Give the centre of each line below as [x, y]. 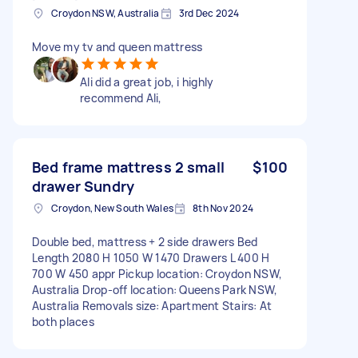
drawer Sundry [83, 186]
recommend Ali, [121, 97]
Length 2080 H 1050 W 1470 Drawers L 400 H [151, 257]
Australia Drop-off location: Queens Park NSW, [155, 289]
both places [63, 321]
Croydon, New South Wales [112, 208]
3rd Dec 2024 [209, 13]
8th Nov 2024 [223, 208]
